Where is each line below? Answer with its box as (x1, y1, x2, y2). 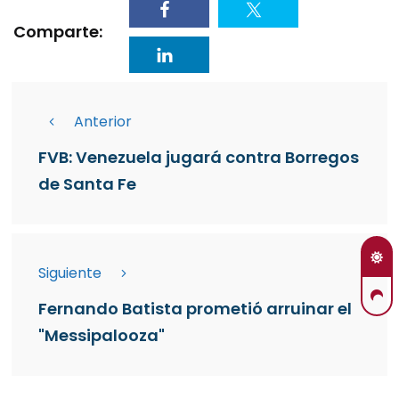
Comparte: (13, 20, 102, 43)
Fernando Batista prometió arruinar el (38, 297, 352, 320)
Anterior (74, 111, 132, 132)
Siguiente (38, 263, 102, 283)
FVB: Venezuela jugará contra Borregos (38, 146, 359, 168)
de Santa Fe (38, 173, 136, 195)
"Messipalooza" (38, 324, 165, 346)
